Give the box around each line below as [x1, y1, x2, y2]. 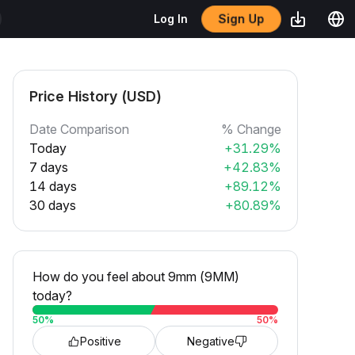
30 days [29, 197, 76, 213]
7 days [29, 159, 68, 175]
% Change [221, 121, 281, 137]
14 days [29, 178, 77, 194]
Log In [154, 12, 188, 25]
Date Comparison [29, 121, 129, 137]
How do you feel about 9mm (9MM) [32, 269, 239, 284]
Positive [79, 334, 121, 348]
